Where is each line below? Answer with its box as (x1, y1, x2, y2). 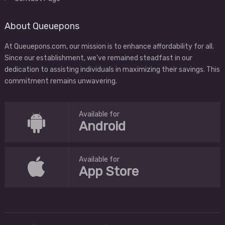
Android (79, 119, 126, 134)
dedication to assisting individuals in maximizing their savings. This (4, 65, 220, 74)
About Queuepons (4, 21, 79, 32)
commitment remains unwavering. (4, 77, 117, 85)
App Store (79, 164, 139, 179)
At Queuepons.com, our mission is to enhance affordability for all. (4, 42, 214, 51)
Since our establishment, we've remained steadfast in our (4, 54, 192, 62)
